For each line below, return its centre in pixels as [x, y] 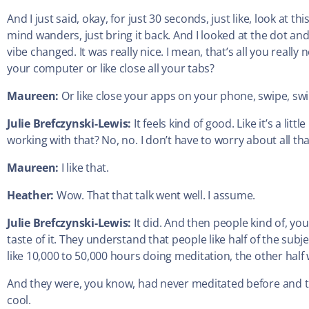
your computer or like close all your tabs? [111, 69]
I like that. [85, 168]
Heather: [32, 196]
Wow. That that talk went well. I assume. [156, 196]
